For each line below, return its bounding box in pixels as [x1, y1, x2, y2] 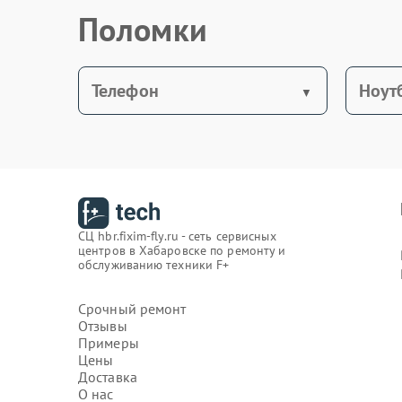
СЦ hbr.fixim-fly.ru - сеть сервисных [78, 228, 276, 244]
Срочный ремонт [78, 300, 187, 318]
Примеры [78, 334, 139, 352]
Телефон [92, 79, 159, 102]
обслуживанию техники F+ [78, 257, 230, 273]
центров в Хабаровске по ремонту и [78, 242, 286, 258]
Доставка [78, 368, 137, 386]
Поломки [78, 8, 208, 50]
